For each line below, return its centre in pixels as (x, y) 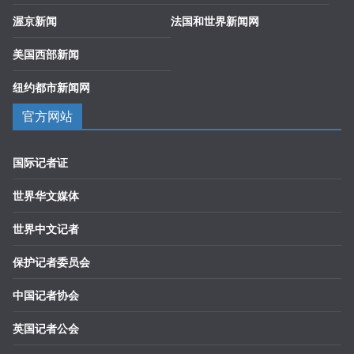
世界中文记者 (46, 229)
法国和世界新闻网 (215, 21)
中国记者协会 (46, 295)
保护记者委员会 (51, 262)
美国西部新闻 (46, 54)
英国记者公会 (46, 328)
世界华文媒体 (46, 196)
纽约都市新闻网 (51, 87)
